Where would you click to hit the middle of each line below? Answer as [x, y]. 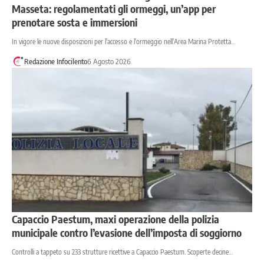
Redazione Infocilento [55, 61]
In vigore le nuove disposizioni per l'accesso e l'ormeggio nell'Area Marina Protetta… [123, 41]
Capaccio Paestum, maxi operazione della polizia [115, 219]
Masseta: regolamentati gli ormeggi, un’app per [114, 8]
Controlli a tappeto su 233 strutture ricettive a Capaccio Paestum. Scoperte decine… [122, 252]
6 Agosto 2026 [109, 61]
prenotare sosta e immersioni [75, 22]
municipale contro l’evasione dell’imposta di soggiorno [127, 232]
